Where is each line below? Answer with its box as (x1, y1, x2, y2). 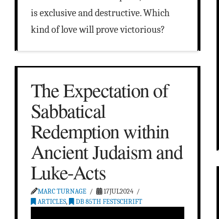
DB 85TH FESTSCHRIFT (74, 197, 142, 206)
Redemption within (30, 118, 169, 144)
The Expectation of (30, 77, 168, 103)
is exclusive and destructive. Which (30, 7, 170, 19)
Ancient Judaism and (30, 138, 183, 165)
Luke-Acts (30, 159, 106, 185)
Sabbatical (30, 97, 106, 124)
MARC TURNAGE (37, 187, 87, 196)
